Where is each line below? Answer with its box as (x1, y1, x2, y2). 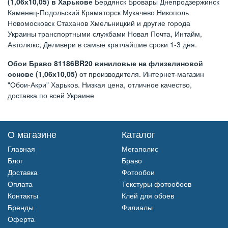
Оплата (8, 178, 33, 189)
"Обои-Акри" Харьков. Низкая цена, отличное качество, (8, 79, 192, 90)
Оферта (8, 213, 35, 224)
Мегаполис (122, 143, 158, 154)
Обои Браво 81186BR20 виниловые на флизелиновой (8, 58, 203, 68)
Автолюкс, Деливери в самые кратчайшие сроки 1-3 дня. (8, 39, 197, 49)
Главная (8, 143, 35, 154)
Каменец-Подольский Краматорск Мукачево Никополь (8, 7, 189, 17)
